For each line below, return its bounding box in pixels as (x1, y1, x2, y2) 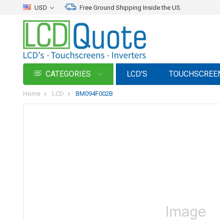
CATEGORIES (46, 69, 93, 79)
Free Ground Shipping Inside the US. (80, 4, 182, 11)
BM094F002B (76, 90, 113, 97)
